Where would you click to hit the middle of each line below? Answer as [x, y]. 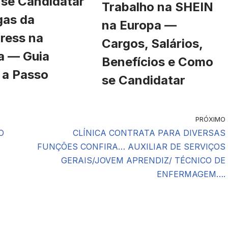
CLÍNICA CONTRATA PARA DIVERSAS [149, 133]
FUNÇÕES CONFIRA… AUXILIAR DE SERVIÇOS [131, 146]
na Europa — [139, 25]
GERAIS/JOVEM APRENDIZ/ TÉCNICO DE [143, 160]
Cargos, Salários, [152, 43]
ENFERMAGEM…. [191, 174]
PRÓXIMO [210, 119]
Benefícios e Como [158, 62]
